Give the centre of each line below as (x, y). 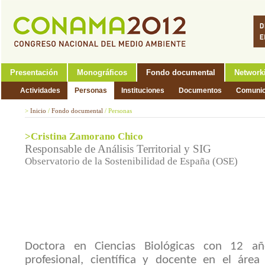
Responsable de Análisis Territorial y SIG (118, 149)
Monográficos (102, 72)
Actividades (40, 91)
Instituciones (143, 91)
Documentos (200, 91)
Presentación (34, 72)
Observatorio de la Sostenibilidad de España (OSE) (131, 161)
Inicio (38, 111)
